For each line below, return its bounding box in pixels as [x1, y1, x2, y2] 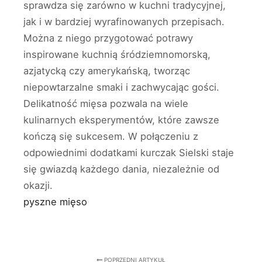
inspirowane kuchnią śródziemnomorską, [23, 48, 211, 60]
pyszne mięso [23, 195, 87, 208]
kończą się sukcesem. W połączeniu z [23, 130, 198, 142]
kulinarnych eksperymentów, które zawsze [23, 113, 219, 126]
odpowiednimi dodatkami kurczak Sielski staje [23, 146, 234, 158]
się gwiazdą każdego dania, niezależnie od [23, 163, 219, 175]
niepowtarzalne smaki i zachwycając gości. [23, 81, 219, 93]
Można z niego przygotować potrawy [23, 32, 193, 44]
